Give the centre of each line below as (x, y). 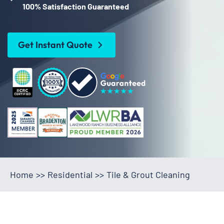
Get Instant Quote (55, 44)
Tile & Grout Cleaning (148, 174)
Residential (70, 174)
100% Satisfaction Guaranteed (76, 6)
